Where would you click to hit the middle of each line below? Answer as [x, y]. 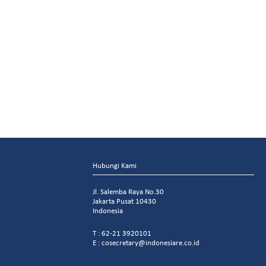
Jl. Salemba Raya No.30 [128, 191]
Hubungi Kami [114, 165]
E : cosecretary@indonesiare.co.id [146, 242]
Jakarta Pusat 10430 [124, 201]
